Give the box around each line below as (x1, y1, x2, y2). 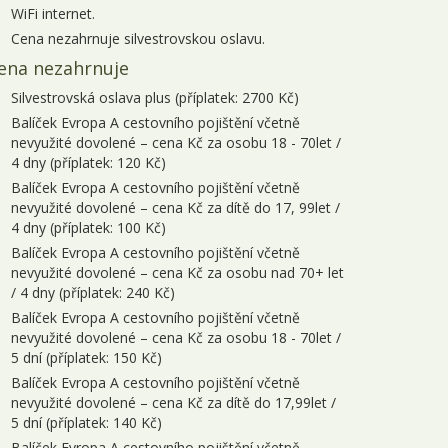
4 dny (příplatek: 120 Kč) (11, 153, 166, 172)
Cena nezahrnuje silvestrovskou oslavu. (11, 29, 265, 48)
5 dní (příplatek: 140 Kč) (11, 413, 162, 432)
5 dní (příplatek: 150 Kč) (11, 348, 162, 367)
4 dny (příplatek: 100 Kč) (11, 218, 166, 237)
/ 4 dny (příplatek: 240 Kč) (11, 283, 175, 302)
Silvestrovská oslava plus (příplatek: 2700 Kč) (11, 88, 299, 107)
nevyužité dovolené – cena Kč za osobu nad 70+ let (11, 263, 344, 282)
